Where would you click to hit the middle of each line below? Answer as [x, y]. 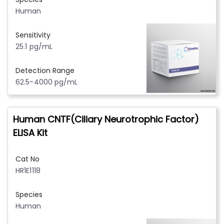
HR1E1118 [28, 170]
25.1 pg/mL [34, 46]
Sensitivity [33, 35]
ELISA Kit [30, 132]
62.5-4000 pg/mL [47, 82]
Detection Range [45, 70]
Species [29, 194]
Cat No [27, 159]
